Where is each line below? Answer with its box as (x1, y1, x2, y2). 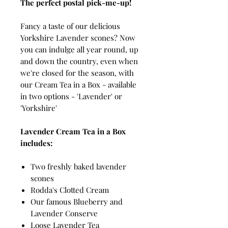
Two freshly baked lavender (31, 161, 126, 172)
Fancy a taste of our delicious (20, 20, 120, 31)
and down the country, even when (20, 55, 138, 66)
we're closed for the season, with (20, 67, 134, 78)
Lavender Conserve (31, 208, 100, 218)
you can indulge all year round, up (20, 44, 138, 54)
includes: (20, 137, 52, 148)
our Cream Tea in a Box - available (20, 79, 136, 90)
